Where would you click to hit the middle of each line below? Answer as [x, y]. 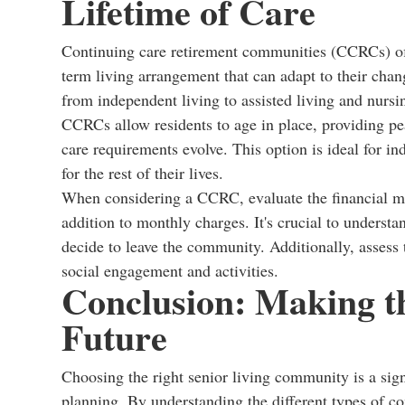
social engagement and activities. [170, 270]
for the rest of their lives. [142, 173]
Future [114, 337]
